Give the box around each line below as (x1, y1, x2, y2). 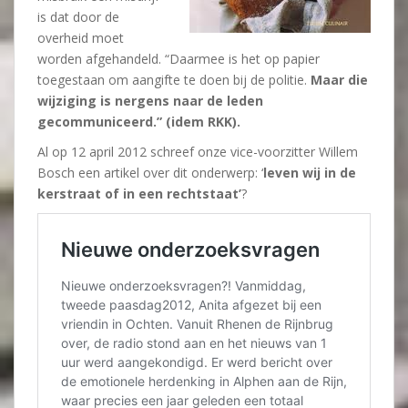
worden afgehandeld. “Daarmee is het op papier (37, 50, 320, 67)
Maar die (311, 71, 368, 88)
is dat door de (37, 8, 119, 25)
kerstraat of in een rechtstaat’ (37, 185, 241, 202)
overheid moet (37, 29, 124, 46)
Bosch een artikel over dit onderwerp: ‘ (37, 164, 263, 181)
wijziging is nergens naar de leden (37, 92, 263, 109)
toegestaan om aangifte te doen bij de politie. (37, 71, 311, 88)
